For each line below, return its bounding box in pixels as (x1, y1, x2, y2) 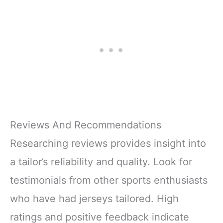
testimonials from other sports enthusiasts (10, 174, 208, 186)
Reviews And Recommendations (10, 118, 161, 131)
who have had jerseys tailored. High (10, 192, 179, 205)
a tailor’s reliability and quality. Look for (10, 155, 192, 168)
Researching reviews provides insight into (10, 137, 206, 149)
